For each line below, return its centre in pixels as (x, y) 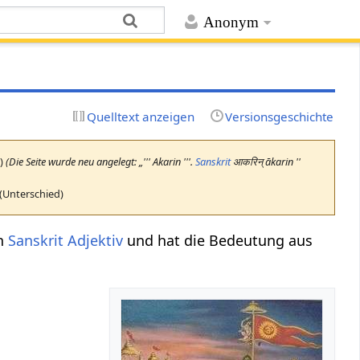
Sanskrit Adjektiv (66, 240)
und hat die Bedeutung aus (218, 240)
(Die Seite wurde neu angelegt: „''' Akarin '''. (101, 161)
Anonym (231, 22)
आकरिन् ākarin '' (266, 161)
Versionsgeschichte (279, 116)
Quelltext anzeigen (141, 116)
